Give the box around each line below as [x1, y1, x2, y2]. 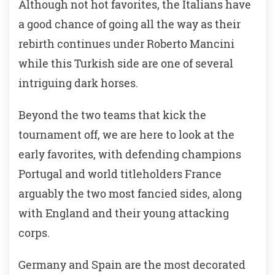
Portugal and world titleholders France [18, 166, 222, 182]
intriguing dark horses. [18, 76, 138, 91]
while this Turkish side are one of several [18, 56, 233, 71]
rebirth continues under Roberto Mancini [18, 36, 234, 52]
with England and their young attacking [18, 206, 229, 221]
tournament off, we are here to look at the [18, 127, 234, 142]
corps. [18, 225, 50, 241]
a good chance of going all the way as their [18, 17, 241, 32]
